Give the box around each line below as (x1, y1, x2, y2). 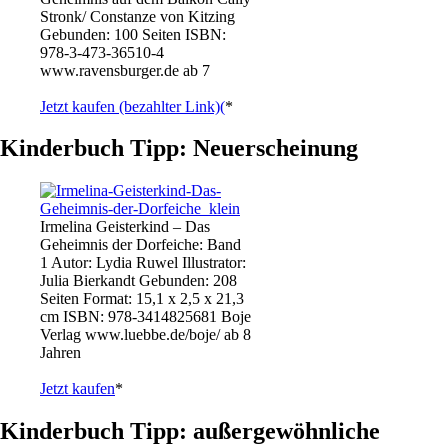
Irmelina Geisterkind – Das (40, 218, 210, 236)
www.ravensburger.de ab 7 (40, 61, 210, 79)
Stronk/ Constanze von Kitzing (40, 7, 235, 25)
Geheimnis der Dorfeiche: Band (40, 236, 241, 254)
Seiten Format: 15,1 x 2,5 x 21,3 (40, 290, 244, 308)
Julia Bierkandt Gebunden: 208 (40, 272, 237, 290)
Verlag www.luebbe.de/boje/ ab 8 (40, 326, 251, 344)
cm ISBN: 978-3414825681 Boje (40, 308, 251, 326)
